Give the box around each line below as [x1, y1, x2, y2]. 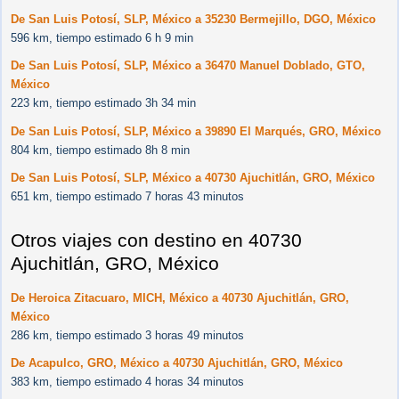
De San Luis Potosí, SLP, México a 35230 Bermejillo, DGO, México [11, 12, 376, 26]
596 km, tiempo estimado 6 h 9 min [11, 30, 193, 45]
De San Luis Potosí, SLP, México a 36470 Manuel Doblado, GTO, [11, 59, 365, 73]
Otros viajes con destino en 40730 [11, 229, 302, 250]
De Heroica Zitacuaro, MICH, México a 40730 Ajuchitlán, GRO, [11, 290, 349, 305]
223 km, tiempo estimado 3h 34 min [11, 96, 196, 110]
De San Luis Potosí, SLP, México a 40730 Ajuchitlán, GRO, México [11, 171, 375, 185]
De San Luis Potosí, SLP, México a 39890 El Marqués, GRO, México [11, 124, 381, 138]
